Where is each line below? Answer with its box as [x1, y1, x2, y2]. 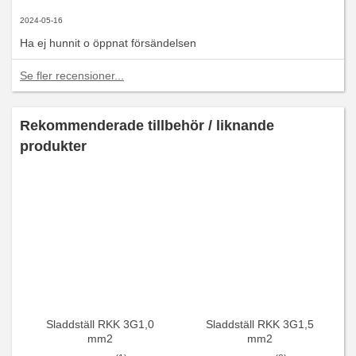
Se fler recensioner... [20, 69, 124, 83]
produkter [20, 138, 87, 155]
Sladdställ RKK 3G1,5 [205, 318, 314, 331]
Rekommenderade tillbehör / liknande [20, 118, 274, 134]
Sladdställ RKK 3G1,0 [45, 318, 154, 331]
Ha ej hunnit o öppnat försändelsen [20, 37, 196, 50]
